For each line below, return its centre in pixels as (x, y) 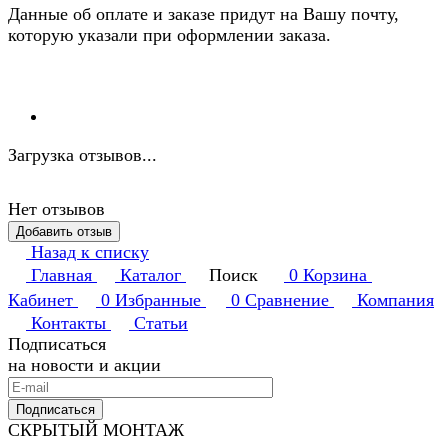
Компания (395, 300)
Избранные (158, 300)
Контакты (68, 323)
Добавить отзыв (64, 232)
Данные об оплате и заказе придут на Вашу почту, (203, 14)
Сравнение (287, 300)
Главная (61, 275)
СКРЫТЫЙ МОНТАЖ (96, 430)
